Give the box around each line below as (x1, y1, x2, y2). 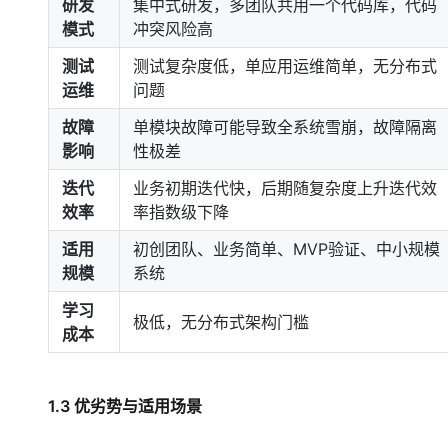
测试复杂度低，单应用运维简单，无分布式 (133, 56, 437, 76)
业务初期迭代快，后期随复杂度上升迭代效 (133, 178, 437, 198)
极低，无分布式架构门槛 (133, 312, 309, 332)
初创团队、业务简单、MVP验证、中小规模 (133, 239, 440, 259)
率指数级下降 (133, 202, 229, 222)
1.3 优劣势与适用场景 (48, 396, 202, 416)
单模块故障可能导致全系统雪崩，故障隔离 (133, 117, 437, 137)
